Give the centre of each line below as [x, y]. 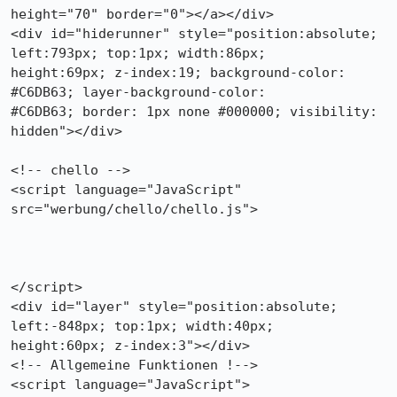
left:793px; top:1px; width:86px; [138, 53]
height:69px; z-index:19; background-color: [178, 73]
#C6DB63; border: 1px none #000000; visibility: [194, 112]
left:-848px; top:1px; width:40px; [142, 326]
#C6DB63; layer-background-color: [138, 92]
